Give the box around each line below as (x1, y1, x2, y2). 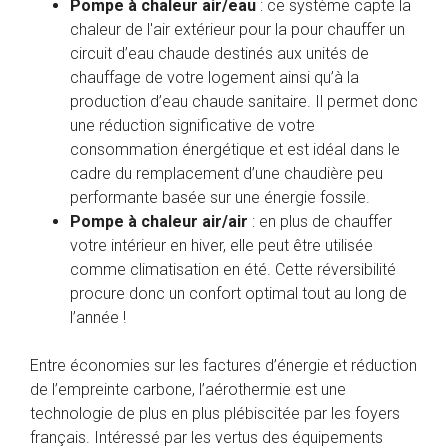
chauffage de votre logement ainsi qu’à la (70, 67, 359, 87)
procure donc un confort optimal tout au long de (70, 283, 407, 303)
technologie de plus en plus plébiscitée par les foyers (30, 403, 400, 423)
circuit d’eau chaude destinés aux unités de (70, 43, 369, 63)
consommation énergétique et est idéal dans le (70, 139, 400, 159)
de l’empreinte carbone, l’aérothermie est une (30, 379, 346, 399)
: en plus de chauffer (248, 211, 392, 231)
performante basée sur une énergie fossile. (70, 187, 370, 207)
